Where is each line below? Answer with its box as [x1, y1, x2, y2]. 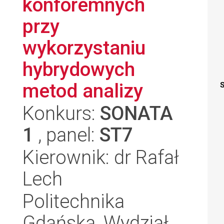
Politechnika [22, 190, 124, 212]
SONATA [100, 102, 173, 124]
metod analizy [22, 79, 143, 102]
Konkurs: [22, 102, 100, 124]
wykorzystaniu [22, 36, 145, 59]
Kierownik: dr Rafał [22, 146, 179, 168]
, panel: [33, 123, 99, 146]
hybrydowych [22, 58, 135, 80]
